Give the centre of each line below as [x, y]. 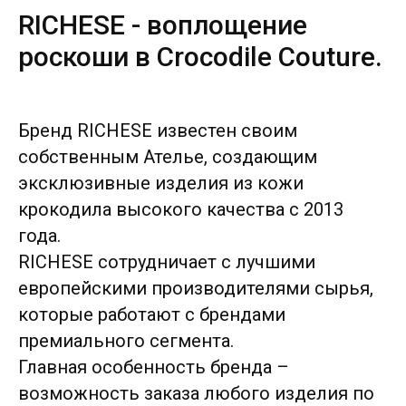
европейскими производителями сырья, [196, 288]
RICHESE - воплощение [163, 25]
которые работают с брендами [152, 314]
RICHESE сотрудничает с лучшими [167, 262]
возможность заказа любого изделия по [196, 393]
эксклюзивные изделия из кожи [161, 183]
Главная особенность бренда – [154, 367]
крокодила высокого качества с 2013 [181, 209]
